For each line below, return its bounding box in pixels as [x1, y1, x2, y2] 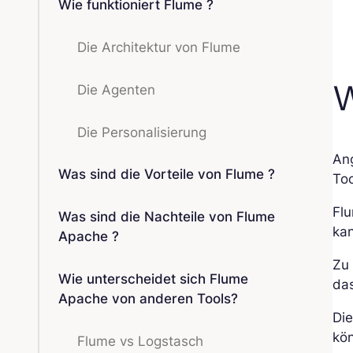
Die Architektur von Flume [77, 39, 240, 55]
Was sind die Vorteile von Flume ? [58, 166, 275, 183]
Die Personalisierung [77, 124, 206, 140]
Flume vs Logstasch [77, 333, 203, 349]
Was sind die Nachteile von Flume [58, 209, 275, 225]
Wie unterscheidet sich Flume [58, 270, 248, 287]
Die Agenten [77, 81, 155, 98]
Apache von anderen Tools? [58, 290, 238, 307]
